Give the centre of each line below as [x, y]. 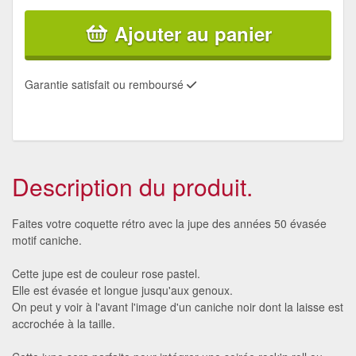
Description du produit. [132, 186]
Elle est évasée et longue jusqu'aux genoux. [122, 290]
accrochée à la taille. [64, 323]
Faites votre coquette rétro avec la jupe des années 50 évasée [169, 223]
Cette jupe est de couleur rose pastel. [106, 273]
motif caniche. [47, 240]
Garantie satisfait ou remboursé [106, 84]
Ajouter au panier [193, 33]
